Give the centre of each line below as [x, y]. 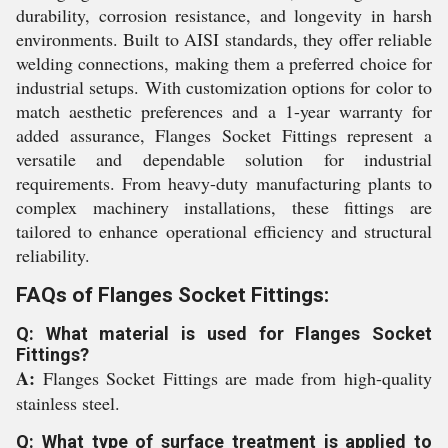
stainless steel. [68, 403]
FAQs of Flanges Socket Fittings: [172, 295]
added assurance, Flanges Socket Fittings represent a [224, 135]
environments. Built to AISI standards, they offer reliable [224, 39]
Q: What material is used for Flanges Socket [224, 333]
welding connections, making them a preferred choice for [224, 63]
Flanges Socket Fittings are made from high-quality [237, 378]
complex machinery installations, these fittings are [224, 207]
